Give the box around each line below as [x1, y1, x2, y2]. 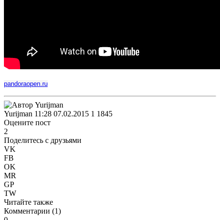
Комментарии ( [4, 206, 55, 215]
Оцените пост [4, 118, 51, 127]
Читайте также [4, 197, 53, 206]
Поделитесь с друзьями [4, 136, 82, 144]
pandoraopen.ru [4, 80, 48, 87]
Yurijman [4, 109, 32, 118]
